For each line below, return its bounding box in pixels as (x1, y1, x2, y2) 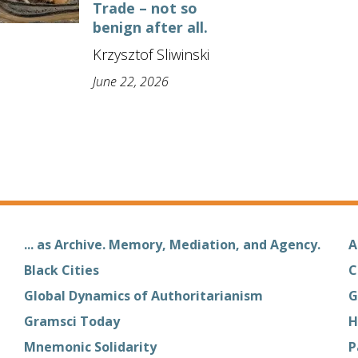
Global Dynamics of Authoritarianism (23, 286, 263, 304)
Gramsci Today (23, 312, 120, 330)
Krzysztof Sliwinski (93, 44, 209, 64)
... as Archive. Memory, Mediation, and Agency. (23, 235, 320, 253)
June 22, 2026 (93, 72, 169, 90)
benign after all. (93, 17, 208, 37)
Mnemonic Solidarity (23, 337, 157, 356)
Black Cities (23, 261, 99, 279)
